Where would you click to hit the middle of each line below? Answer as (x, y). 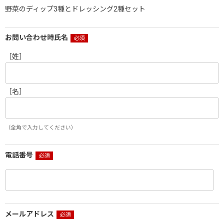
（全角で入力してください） (41, 128)
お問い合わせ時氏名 (36, 37)
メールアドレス (29, 214)
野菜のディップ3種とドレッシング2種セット (75, 9)
